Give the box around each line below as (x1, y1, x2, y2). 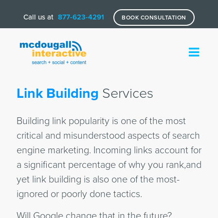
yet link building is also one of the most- (16, 174, 180, 185)
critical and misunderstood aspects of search (16, 130, 200, 142)
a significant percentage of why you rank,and (16, 159, 201, 171)
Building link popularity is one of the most (16, 115, 186, 127)
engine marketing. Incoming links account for (16, 145, 201, 156)
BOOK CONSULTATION (122, 14, 186, 21)
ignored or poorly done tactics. (16, 188, 142, 200)
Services (98, 85, 153, 102)
